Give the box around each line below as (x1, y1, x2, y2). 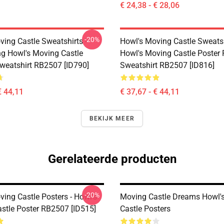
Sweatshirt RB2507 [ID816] (120, 60, 214, 70)
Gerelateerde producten (47, 152, 176, 166)
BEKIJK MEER (89, 115, 135, 122)
